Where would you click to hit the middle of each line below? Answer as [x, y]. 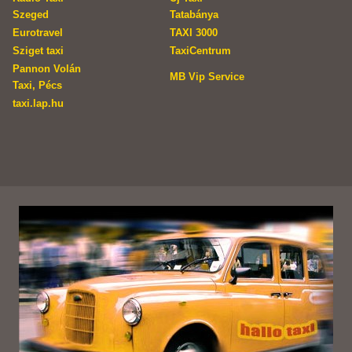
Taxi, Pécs [37, 86]
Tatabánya [194, 15]
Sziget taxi [38, 51]
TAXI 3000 [194, 33]
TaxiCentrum [200, 51]
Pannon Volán [47, 69]
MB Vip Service [207, 77]
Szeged [31, 15]
